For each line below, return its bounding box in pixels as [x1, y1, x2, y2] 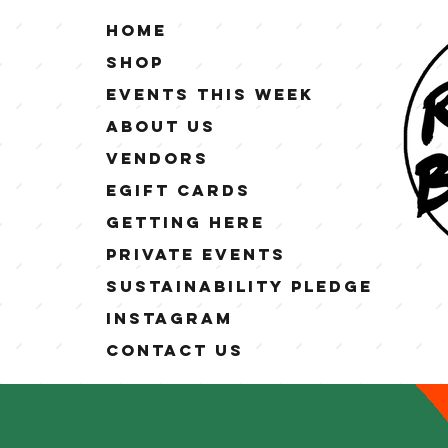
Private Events [106, 244, 286, 264]
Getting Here [106, 212, 265, 232]
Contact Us [106, 340, 244, 360]
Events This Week [106, 84, 314, 104]
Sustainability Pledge [106, 276, 373, 296]
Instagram [106, 308, 233, 328]
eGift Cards [106, 180, 251, 200]
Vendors [106, 148, 209, 168]
